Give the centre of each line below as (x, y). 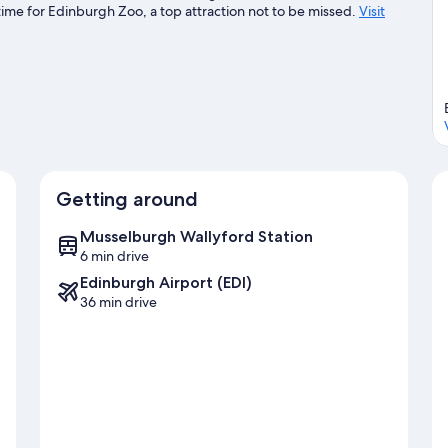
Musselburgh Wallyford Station (196, 237)
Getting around (127, 199)
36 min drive (118, 302)
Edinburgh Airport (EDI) (166, 283)
